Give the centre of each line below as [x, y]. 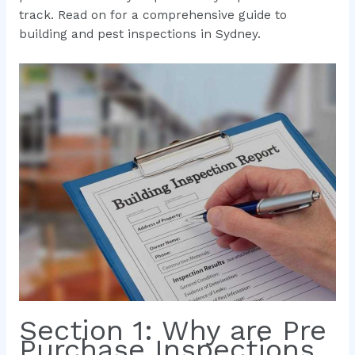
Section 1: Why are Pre [172, 330]
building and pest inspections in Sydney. [139, 34]
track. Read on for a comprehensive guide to [153, 15]
